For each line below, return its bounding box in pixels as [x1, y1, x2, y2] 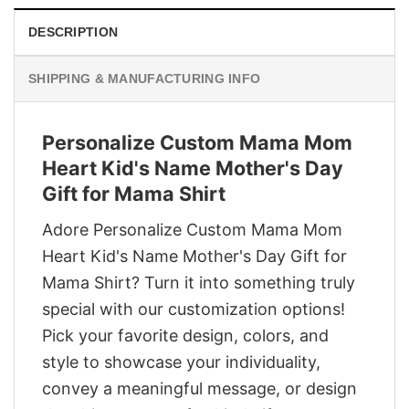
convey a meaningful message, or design [42, 378, 357, 398]
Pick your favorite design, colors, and [42, 325, 329, 345]
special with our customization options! [42, 299, 345, 319]
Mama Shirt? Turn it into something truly [42, 272, 355, 292]
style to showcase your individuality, [42, 351, 320, 372]
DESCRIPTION [28, 25, 119, 40]
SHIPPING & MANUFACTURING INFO [28, 71, 261, 87]
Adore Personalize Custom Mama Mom [42, 219, 342, 239]
